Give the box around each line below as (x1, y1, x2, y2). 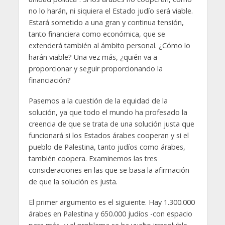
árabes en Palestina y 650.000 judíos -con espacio (28, 208, 192, 218)
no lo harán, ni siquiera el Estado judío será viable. (28, 6, 193, 16)
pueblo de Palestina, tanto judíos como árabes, (28, 142, 185, 152)
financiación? (28, 75, 73, 85)
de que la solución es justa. (28, 177, 118, 187)
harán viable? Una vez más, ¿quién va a (28, 52, 157, 62)
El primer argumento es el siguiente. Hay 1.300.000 (28, 197, 195, 207)
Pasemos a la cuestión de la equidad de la (28, 96, 168, 106)
